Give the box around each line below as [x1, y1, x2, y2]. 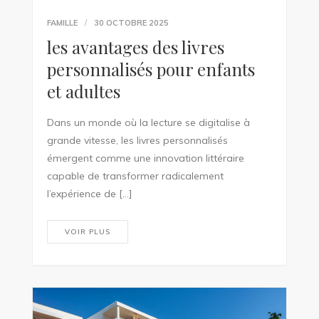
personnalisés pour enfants [46, 57, 255, 80]
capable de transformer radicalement [46, 169, 224, 182]
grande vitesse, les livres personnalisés [46, 133, 228, 147]
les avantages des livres [46, 35, 224, 58]
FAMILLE [46, 17, 78, 28]
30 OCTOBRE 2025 [93, 17, 169, 28]
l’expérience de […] [46, 187, 132, 200]
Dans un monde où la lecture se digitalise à [46, 115, 250, 129]
